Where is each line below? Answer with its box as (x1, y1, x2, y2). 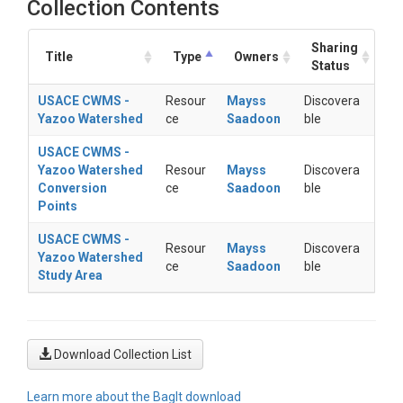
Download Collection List (54, 347, 192, 362)
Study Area (38, 268, 103, 282)
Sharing (311, 40, 358, 55)
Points (38, 199, 77, 213)
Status (311, 58, 350, 73)
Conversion (38, 181, 107, 195)
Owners (234, 49, 279, 64)
